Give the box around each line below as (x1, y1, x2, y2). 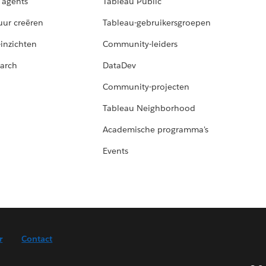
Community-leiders (103, 39, 178, 50)
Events (103, 145, 129, 157)
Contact (21, 233, 53, 245)
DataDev (103, 60, 137, 71)
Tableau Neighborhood (103, 103, 196, 114)
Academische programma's (103, 124, 209, 135)
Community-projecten (103, 81, 190, 93)
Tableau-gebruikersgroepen (103, 17, 211, 28)
